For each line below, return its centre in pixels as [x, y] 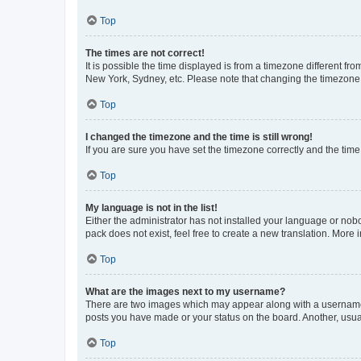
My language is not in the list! [151, 207]
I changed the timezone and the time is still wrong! [199, 137]
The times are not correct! [145, 53]
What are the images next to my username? [185, 291]
